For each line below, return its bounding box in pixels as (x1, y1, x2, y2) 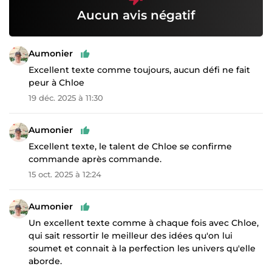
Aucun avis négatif (77, 7, 195, 22)
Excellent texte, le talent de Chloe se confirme (29, 140, 232, 152)
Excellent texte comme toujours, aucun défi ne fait (29, 64, 250, 75)
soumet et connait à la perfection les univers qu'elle (29, 242, 256, 254)
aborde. (29, 255, 62, 267)
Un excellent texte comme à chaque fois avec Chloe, (29, 217, 259, 228)
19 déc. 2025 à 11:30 (29, 92, 103, 103)
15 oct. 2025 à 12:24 (29, 169, 101, 179)
